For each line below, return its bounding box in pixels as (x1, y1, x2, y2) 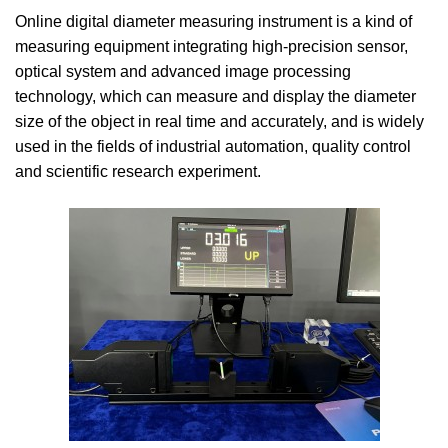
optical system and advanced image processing (15, 63, 351, 80)
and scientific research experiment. (15, 163, 261, 180)
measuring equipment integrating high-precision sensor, (15, 38, 408, 55)
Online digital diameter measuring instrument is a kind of (15, 13, 412, 30)
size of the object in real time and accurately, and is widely (15, 113, 424, 130)
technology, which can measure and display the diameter (15, 88, 416, 105)
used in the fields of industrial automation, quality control (15, 138, 411, 155)
